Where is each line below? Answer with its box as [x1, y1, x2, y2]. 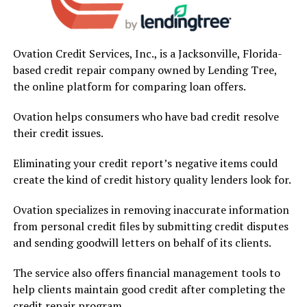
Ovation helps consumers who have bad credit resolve [12, 108, 279, 124]
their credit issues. [12, 125, 103, 140]
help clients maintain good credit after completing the [12, 281, 285, 297]
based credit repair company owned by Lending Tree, [12, 62, 277, 77]
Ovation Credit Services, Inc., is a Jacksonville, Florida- [12, 45, 282, 61]
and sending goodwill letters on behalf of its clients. [12, 234, 271, 250]
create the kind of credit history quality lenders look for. [12, 171, 291, 187]
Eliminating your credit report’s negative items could [12, 155, 278, 171]
